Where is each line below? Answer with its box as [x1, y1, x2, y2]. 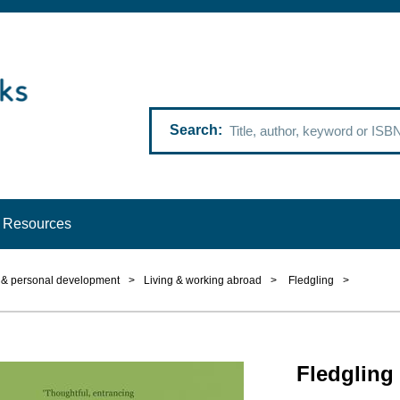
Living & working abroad [144, 274, 262, 287]
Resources [2, 215, 71, 231]
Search [170, 122, 218, 138]
